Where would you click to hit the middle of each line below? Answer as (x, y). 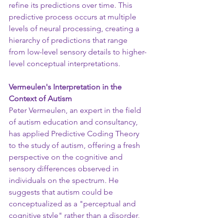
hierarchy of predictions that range (69, 40)
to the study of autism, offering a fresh (75, 145)
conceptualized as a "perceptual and (73, 204)
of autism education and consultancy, (74, 122)
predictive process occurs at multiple (73, 17)
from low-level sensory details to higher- (78, 52)
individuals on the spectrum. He (65, 180)
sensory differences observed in (65, 169)
